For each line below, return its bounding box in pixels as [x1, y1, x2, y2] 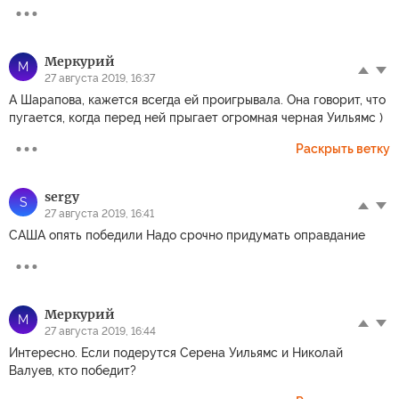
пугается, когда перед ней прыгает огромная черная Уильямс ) [9, 110, 383, 125]
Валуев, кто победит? [9, 362, 136, 378]
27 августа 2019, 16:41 [45, 207, 154, 220]
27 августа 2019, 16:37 [45, 71, 155, 85]
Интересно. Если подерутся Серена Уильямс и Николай [9, 345, 343, 360]
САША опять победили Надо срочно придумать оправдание [9, 227, 365, 242]
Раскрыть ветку [296, 141, 390, 156]
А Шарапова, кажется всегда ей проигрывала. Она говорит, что [9, 92, 386, 107]
